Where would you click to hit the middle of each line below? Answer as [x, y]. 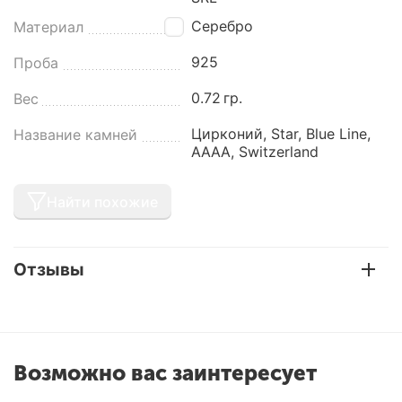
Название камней [75, 134]
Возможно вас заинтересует [165, 372]
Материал [48, 26]
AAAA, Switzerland [255, 151]
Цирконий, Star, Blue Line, [281, 133]
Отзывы [49, 269]
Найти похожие [102, 201]
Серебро [223, 26]
